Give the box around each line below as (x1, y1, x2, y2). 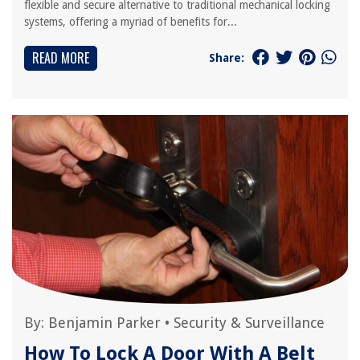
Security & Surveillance (174, 314, 325, 331)
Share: (209, 51, 244, 64)
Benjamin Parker (48, 314, 161, 331)
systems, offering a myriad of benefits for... (24, 15, 237, 28)
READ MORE (32, 48, 89, 67)
